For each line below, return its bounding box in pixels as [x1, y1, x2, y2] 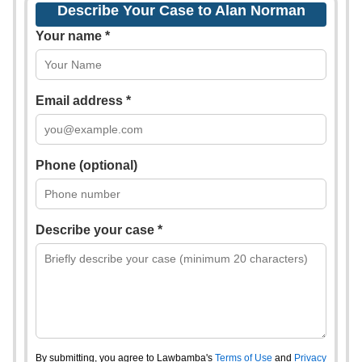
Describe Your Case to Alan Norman [57, 2, 305, 19]
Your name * [36, 29, 110, 43]
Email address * [36, 94, 131, 107]
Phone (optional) [36, 158, 137, 172]
